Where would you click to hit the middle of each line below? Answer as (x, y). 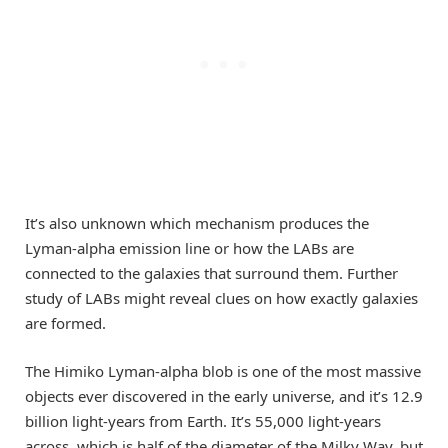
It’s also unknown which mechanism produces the (197, 222)
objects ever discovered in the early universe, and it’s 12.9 (224, 395)
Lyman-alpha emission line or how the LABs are (189, 247)
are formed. (65, 322)
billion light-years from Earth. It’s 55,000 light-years (203, 420)
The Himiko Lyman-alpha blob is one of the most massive (223, 370)
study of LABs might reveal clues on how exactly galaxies (221, 297)
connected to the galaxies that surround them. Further (211, 272)
